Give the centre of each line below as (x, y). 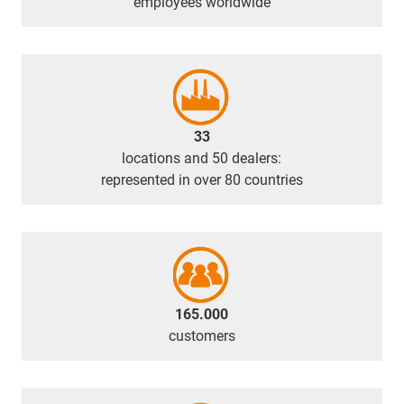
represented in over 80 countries (202, 179)
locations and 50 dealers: (202, 158)
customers (202, 335)
